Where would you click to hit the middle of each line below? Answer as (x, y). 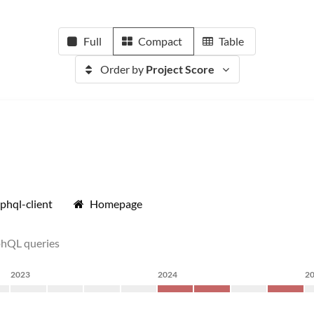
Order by (123, 69)
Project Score (180, 69)
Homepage (116, 204)
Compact (160, 41)
